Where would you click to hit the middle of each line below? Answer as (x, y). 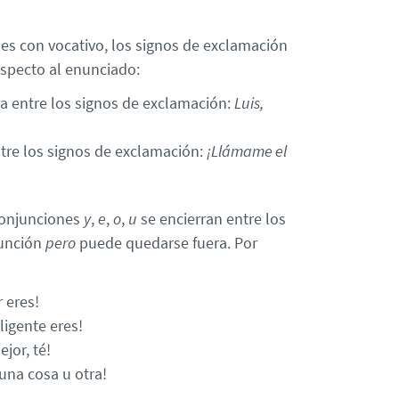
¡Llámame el (247, 151)
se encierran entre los (212, 218)
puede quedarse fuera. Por (167, 242)
